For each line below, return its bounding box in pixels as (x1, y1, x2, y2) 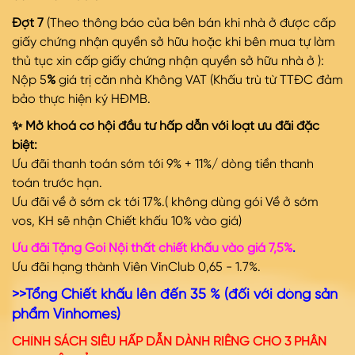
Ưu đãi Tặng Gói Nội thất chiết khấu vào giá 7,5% (12, 242, 292, 256)
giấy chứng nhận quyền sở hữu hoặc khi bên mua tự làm (12, 36, 335, 50)
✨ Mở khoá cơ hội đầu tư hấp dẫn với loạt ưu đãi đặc (12, 120, 319, 134)
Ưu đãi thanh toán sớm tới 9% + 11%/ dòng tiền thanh (12, 158, 314, 172)
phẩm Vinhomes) (12, 307, 120, 323)
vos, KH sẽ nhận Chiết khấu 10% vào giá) (12, 216, 245, 229)
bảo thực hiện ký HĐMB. (12, 94, 151, 107)
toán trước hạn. (12, 177, 102, 191)
